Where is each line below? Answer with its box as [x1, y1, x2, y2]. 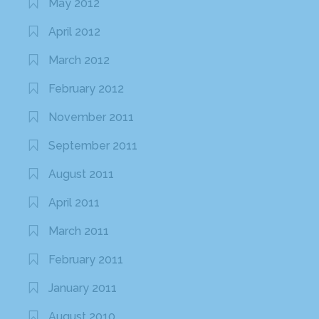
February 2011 [48, 253, 124, 267]
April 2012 [48, 25, 101, 39]
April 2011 [48, 196, 100, 210]
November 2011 [48, 110, 135, 125]
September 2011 [48, 139, 138, 153]
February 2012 [48, 82, 125, 96]
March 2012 [48, 53, 110, 68]
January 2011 [48, 281, 117, 296]
